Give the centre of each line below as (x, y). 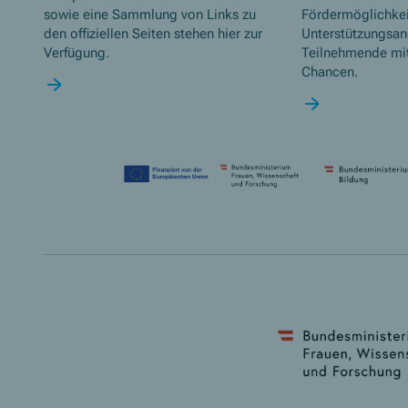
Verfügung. (76, 53)
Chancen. (329, 72)
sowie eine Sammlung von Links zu (150, 15)
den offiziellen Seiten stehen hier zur (153, 34)
